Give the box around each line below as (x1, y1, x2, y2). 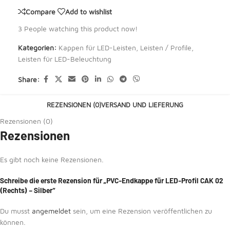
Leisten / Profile (140, 43, 191, 52)
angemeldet (32, 206, 71, 215)
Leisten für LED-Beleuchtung (18, 54, 111, 63)
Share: (18, 74, 40, 84)
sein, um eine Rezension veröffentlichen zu (71, 206, 212, 215)
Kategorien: (18, 43, 56, 52)
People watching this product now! (24, 24, 138, 33)
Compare (26, 7, 55, 16)
